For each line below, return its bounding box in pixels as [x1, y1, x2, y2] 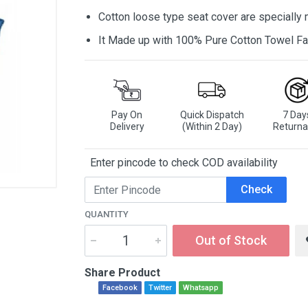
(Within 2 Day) [181, 121, 242, 132]
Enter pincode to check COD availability [85, 156, 278, 169]
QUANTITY [85, 209, 129, 219]
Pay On [111, 109, 143, 120]
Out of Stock [195, 233, 267, 247]
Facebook [102, 283, 137, 292]
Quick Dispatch [179, 109, 244, 120]
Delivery [109, 121, 144, 132]
